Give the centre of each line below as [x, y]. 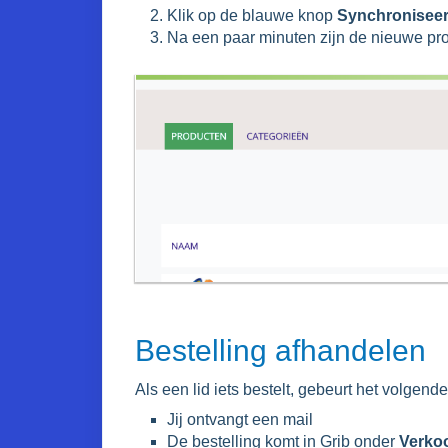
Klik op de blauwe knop [252, 15]
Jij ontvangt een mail [240, 419]
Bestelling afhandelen [280, 350]
